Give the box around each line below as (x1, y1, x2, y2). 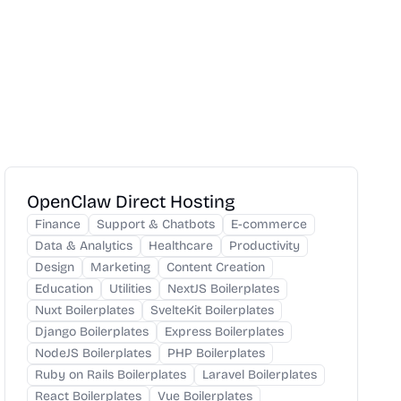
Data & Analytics (35, 238, 133, 253)
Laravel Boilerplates (202, 367, 318, 382)
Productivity (229, 238, 301, 253)
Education (35, 281, 94, 296)
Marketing (90, 260, 151, 275)
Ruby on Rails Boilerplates (35, 367, 187, 382)
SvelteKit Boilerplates (150, 303, 275, 318)
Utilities (109, 281, 152, 296)
